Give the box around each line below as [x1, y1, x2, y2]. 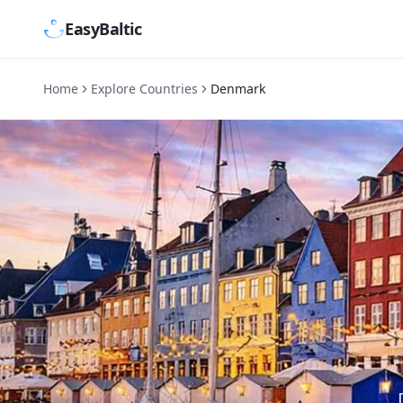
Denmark [210, 80, 265, 97]
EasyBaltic [65, 18, 142, 40]
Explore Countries [91, 80, 198, 97]
